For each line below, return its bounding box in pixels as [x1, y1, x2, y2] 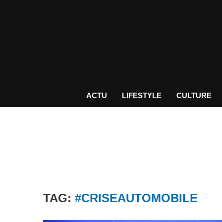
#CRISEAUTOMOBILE [75, 191, 198, 205]
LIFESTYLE [122, 91, 162, 100]
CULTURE [176, 91, 212, 100]
